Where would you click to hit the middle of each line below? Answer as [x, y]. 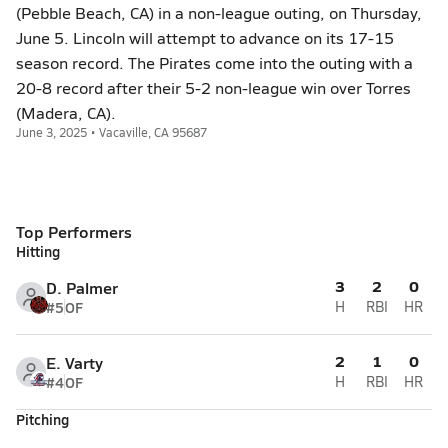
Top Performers [74, 231]
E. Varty [74, 362]
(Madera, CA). [66, 112]
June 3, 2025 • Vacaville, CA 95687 [111, 132]
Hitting [38, 251]
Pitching [42, 419]
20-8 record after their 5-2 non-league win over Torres [213, 87]
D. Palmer [82, 287]
